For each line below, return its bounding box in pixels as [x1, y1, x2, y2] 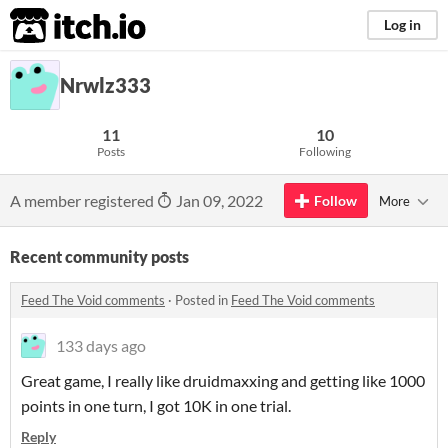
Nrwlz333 [60, 73, 151, 97]
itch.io [9, 6, 97, 46]
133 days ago [56, 336, 146, 355]
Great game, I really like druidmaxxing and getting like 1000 [21, 371, 425, 390]
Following [299, 144, 351, 159]
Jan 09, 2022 [173, 191, 263, 210]
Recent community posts [10, 247, 189, 266]
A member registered [10, 191, 157, 210]
